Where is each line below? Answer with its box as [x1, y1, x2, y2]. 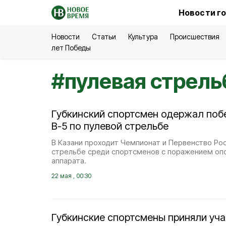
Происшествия [169, 32, 219, 41]
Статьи [92, 32, 117, 41]
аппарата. [51, 156, 86, 165]
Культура [128, 32, 158, 41]
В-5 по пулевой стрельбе [51, 120, 168, 132]
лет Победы [51, 43, 91, 52]
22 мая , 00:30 [51, 172, 91, 180]
